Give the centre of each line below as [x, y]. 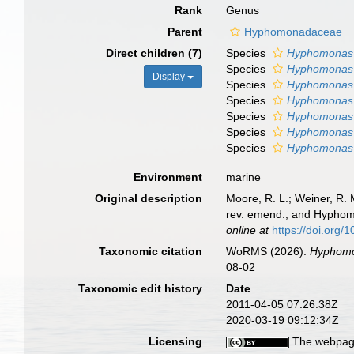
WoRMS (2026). [268, 251]
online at [248, 230]
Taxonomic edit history [141, 288]
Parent [185, 32]
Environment [168, 177]
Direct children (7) [154, 53]
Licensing [176, 341]
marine [244, 177]
